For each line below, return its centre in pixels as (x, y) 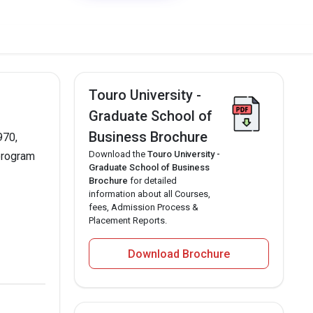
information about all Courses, (150, 194)
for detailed (152, 181)
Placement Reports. (128, 220)
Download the (118, 154)
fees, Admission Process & (144, 207)
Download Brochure (179, 254)
